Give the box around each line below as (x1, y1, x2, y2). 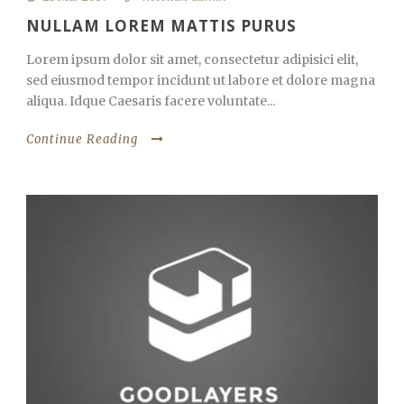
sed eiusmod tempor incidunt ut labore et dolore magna (26, 72, 375, 89)
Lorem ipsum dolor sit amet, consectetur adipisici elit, (26, 51, 358, 69)
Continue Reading (26, 132, 138, 148)
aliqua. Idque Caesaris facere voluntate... (26, 93, 275, 110)
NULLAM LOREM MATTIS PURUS (26, 15, 297, 37)
